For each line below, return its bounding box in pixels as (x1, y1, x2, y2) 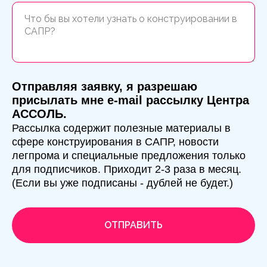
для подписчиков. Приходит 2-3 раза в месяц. (12, 163, 241, 176)
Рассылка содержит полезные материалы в (12, 122, 231, 135)
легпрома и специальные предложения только (12, 150, 246, 162)
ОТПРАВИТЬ (104, 219, 163, 231)
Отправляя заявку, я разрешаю (12, 80, 197, 94)
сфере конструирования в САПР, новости (12, 136, 219, 148)
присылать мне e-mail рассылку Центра (12, 94, 249, 107)
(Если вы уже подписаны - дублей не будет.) (12, 177, 233, 190)
